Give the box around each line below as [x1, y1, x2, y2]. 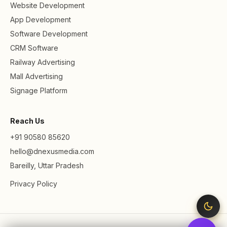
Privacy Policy [10, 179, 57, 188]
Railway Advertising [10, 57, 75, 66]
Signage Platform [10, 86, 67, 95]
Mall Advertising [10, 71, 63, 81]
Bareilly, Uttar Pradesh [10, 161, 84, 170]
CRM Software [10, 43, 58, 52]
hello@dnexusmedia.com [10, 146, 94, 156]
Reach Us [10, 116, 45, 125]
